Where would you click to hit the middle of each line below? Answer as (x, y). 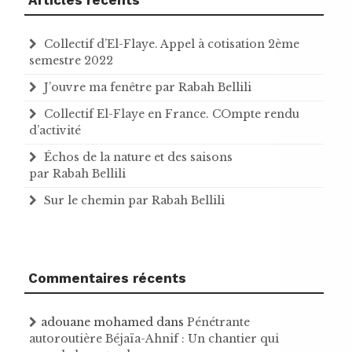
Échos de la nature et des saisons (138, 157)
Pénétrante (218, 322)
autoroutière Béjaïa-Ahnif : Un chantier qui (154, 338)
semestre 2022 (71, 60)
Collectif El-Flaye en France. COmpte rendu (172, 114)
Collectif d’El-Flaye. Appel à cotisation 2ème (172, 44)
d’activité (55, 130)
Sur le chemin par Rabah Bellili (134, 200)
